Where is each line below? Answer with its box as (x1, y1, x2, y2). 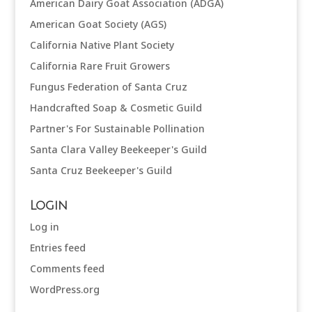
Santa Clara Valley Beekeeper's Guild (29, 143, 207, 156)
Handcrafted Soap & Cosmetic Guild (29, 101, 202, 114)
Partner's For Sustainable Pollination (29, 122, 205, 135)
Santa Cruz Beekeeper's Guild (29, 164, 172, 177)
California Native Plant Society (29, 38, 174, 52)
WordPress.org (29, 283, 100, 296)
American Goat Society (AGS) (29, 17, 166, 31)
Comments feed (29, 262, 104, 275)
